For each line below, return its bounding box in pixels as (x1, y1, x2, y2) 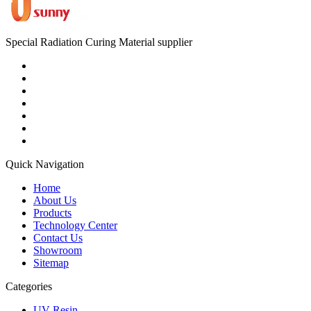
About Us (33, 194, 76, 206)
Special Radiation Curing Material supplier (6, 35, 192, 48)
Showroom (33, 244, 82, 256)
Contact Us (33, 231, 83, 244)
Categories (6, 280, 52, 292)
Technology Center (33, 219, 117, 231)
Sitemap (33, 256, 69, 269)
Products (33, 206, 72, 219)
